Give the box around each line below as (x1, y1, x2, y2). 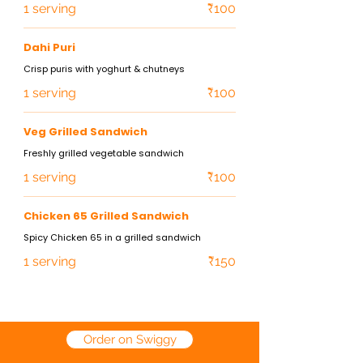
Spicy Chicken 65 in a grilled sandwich (23, 231, 201, 244)
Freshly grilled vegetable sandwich (23, 147, 184, 160)
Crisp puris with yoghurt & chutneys (23, 62, 185, 75)
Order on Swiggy (83, 332, 177, 346)
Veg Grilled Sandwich (23, 124, 147, 139)
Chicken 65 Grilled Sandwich (23, 208, 189, 224)
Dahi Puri (23, 40, 75, 55)
